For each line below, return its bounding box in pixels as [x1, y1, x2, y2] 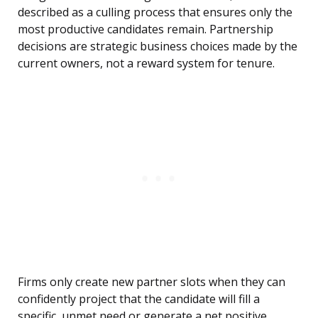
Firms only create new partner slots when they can [18, 274, 285, 290]
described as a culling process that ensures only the [18, 4, 292, 21]
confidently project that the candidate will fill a [18, 291, 260, 307]
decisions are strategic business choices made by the [18, 38, 297, 55]
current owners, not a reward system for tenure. [18, 55, 275, 72]
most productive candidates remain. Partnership [18, 21, 273, 38]
